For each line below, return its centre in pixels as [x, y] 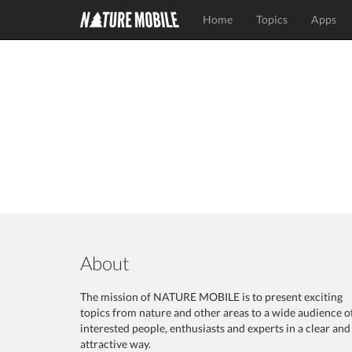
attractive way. [115, 344]
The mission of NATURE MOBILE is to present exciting [211, 297]
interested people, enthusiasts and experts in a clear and [215, 328]
